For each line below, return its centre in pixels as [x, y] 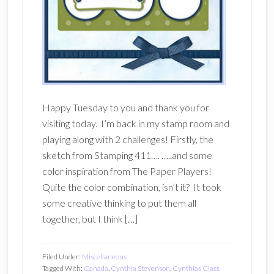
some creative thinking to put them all [119, 203]
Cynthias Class [196, 268]
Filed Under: [62, 257]
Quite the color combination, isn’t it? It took [131, 187]
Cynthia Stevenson [140, 268]
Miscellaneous [104, 257]
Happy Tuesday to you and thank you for [125, 107]
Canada [96, 268]
